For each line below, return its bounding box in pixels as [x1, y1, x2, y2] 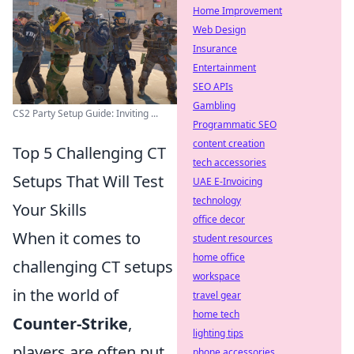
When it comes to [13, 228, 141, 249]
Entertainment [193, 61, 256, 74]
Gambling [193, 99, 235, 112]
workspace [193, 269, 240, 283]
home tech [193, 307, 239, 321]
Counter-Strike [13, 313, 128, 334]
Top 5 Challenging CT [13, 142, 166, 164]
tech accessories [193, 156, 266, 169]
